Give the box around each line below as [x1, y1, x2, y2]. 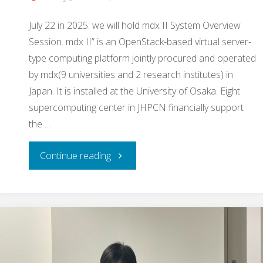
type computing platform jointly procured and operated [29, 52, 256, 65]
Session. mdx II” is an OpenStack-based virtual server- [29, 35, 251, 49]
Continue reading [40, 149, 112, 163]
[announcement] [110, 177, 180, 190]
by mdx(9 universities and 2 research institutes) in [29, 68, 233, 82]
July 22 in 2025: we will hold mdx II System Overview [29, 19, 241, 32]
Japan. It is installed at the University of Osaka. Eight [29, 85, 240, 98]
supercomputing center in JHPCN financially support [29, 101, 244, 114]
